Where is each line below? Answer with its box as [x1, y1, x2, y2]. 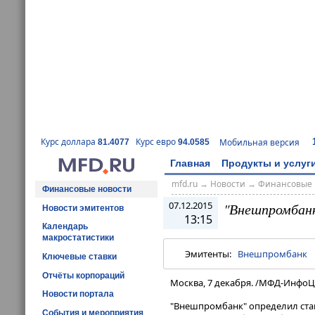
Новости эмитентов [42, 202, 124, 213]
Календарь [42, 221, 88, 232]
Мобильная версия [219, 136, 300, 148]
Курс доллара [41, 136, 98, 148]
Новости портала [42, 289, 114, 300]
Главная [170, 157, 210, 169]
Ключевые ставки [42, 251, 117, 262]
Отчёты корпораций [42, 270, 124, 281]
